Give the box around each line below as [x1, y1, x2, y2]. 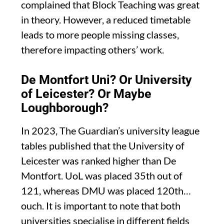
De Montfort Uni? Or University [21, 72, 192, 87]
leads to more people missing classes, [21, 28, 179, 40]
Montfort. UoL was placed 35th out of [21, 169, 182, 181]
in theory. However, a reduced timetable [21, 13, 190, 25]
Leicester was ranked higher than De [21, 154, 176, 166]
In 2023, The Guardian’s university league [21, 124, 199, 136]
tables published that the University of [21, 139, 184, 151]
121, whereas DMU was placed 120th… [21, 184, 191, 196]
